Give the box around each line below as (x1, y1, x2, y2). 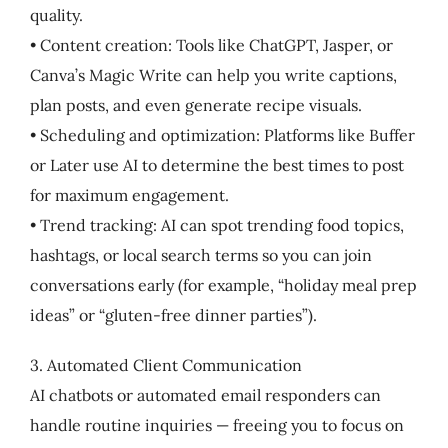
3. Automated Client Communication (29, 354, 302, 375)
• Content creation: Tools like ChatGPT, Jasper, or (29, 34, 393, 55)
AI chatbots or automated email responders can (29, 384, 381, 405)
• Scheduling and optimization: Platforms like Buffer (29, 124, 415, 145)
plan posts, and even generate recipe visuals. (29, 94, 362, 115)
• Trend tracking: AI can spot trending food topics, (29, 214, 404, 235)
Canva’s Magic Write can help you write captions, (29, 64, 397, 85)
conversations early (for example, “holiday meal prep (29, 274, 417, 295)
